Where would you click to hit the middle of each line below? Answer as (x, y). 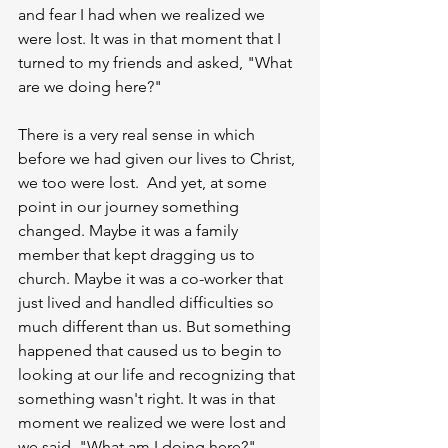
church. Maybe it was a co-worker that (152, 279)
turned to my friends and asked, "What (157, 63)
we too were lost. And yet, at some (144, 183)
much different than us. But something (156, 327)
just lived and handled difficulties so (148, 303)
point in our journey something (130, 207)
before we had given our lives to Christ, (158, 159)
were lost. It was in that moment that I (151, 39)
